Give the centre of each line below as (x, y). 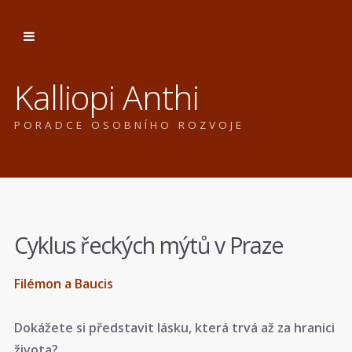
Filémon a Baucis (64, 283)
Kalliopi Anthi (106, 96)
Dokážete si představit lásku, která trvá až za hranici (174, 328)
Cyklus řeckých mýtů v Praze (148, 245)
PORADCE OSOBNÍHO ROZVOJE (129, 125)
